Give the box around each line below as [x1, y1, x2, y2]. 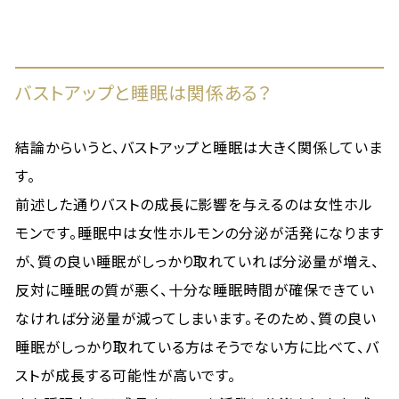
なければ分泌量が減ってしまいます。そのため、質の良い [15, 307, 377, 329]
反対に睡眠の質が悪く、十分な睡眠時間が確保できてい [15, 279, 376, 300]
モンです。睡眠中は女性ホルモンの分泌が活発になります [15, 222, 384, 243]
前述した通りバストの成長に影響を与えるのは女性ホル [15, 193, 374, 215]
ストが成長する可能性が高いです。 [15, 364, 237, 386]
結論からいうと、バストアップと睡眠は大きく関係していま [15, 136, 383, 158]
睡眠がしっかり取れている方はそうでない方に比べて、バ [15, 336, 379, 357]
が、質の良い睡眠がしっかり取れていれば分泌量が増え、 [15, 250, 379, 272]
